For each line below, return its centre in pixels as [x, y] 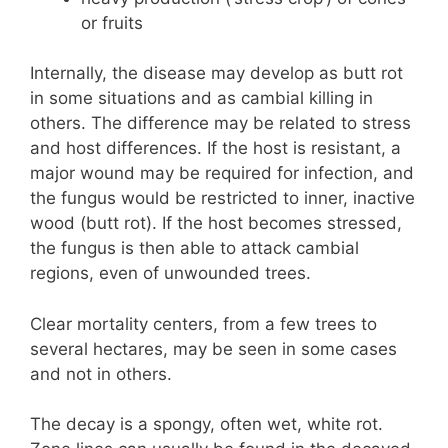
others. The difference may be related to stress [220, 123]
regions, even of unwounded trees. [170, 273]
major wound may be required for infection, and [222, 173]
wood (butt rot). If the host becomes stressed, [216, 223]
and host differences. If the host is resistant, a [215, 148]
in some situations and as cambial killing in [201, 98]
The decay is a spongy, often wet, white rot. [206, 424]
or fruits [112, 22]
